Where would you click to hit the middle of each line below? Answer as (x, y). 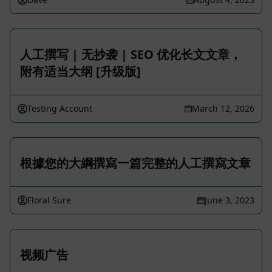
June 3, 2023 (229, 200)
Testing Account (60, 108)
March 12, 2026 (223, 108)
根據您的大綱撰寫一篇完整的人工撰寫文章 (135, 163)
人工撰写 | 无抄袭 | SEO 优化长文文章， (131, 54)
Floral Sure (49, 200)
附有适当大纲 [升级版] (80, 71)
